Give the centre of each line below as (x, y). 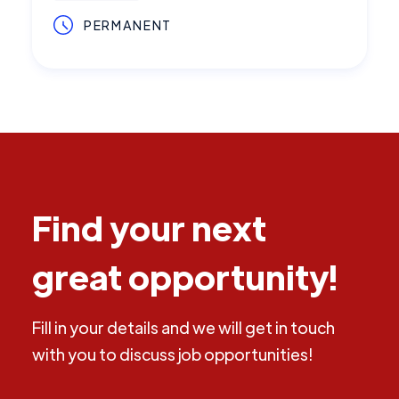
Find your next (149, 227)
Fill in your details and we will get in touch (183, 327)
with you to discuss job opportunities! (172, 354)
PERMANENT (128, 25)
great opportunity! (185, 276)
